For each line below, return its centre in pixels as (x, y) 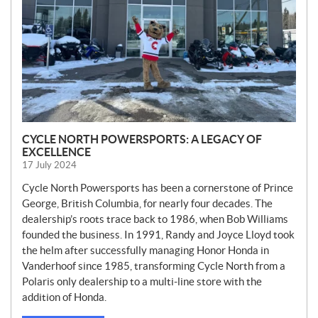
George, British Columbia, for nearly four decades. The (147, 204)
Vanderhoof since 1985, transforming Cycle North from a (154, 266)
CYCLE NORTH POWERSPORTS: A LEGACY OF (142, 139)
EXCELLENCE (56, 152)
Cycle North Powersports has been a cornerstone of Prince (158, 188)
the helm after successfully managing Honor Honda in (146, 251)
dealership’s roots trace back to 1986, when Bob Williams (155, 219)
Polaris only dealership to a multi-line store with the (142, 282)
